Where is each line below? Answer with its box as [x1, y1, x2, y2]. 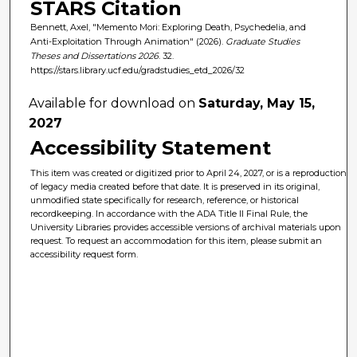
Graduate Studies [225, 35, 300, 47]
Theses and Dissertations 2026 [29, 49, 159, 61]
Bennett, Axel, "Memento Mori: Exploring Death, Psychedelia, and [29, 21, 306, 33]
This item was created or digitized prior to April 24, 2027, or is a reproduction [30, 167, 347, 179]
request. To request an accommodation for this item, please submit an [30, 235, 323, 247]
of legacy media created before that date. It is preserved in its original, [30, 181, 320, 193]
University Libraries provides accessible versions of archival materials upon [30, 222, 342, 233]
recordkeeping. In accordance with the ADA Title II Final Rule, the [30, 208, 308, 220]
